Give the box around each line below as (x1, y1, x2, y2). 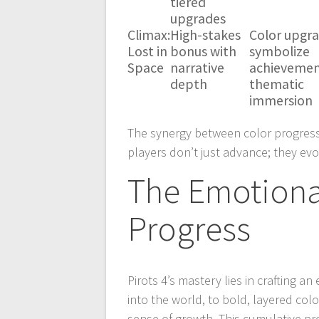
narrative (170, 58, 225, 76)
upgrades (170, 9, 226, 27)
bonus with (170, 42, 237, 60)
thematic (249, 75, 305, 93)
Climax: (127, 26, 171, 43)
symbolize (249, 42, 310, 60)
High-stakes (170, 26, 241, 43)
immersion (249, 91, 313, 109)
